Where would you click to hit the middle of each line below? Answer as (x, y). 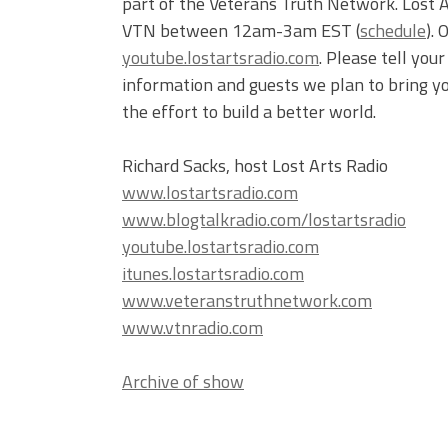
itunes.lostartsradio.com (213, 274)
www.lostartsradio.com (210, 193)
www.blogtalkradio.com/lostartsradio (264, 220)
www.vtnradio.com (192, 328)
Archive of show (183, 382)
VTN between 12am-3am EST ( (241, 31)
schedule (393, 31)
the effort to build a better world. (249, 112)
